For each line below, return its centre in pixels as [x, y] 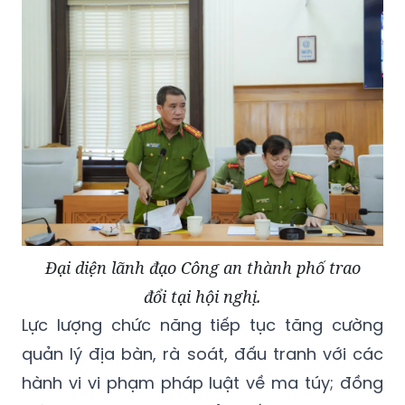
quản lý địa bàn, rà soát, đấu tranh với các [202, 354]
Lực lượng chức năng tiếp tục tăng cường [202, 325]
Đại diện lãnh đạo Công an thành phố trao [202, 268]
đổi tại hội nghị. [202, 297]
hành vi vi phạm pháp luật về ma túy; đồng [202, 383]
